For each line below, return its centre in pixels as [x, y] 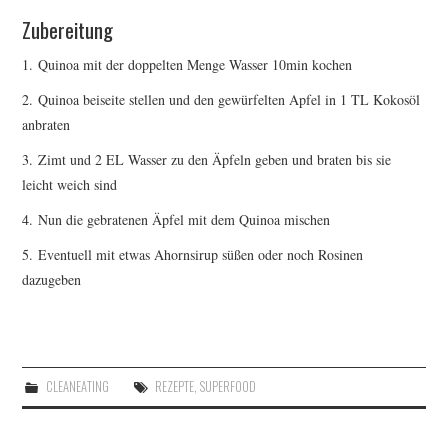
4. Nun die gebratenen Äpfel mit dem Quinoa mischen [176, 220]
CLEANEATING [77, 387]
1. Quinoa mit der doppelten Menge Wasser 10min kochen [187, 65]
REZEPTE [174, 387]
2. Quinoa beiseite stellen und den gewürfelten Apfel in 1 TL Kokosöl [221, 100]
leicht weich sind [70, 185]
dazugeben [52, 280]
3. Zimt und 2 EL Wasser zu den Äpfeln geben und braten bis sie [207, 160]
